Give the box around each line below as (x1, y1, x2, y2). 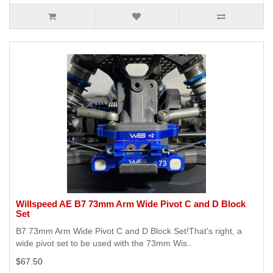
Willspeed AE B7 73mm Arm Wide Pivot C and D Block (16, 199, 246, 210)
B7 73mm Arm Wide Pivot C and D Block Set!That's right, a (16, 226, 242, 236)
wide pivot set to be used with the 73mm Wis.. (16, 238, 192, 249)
